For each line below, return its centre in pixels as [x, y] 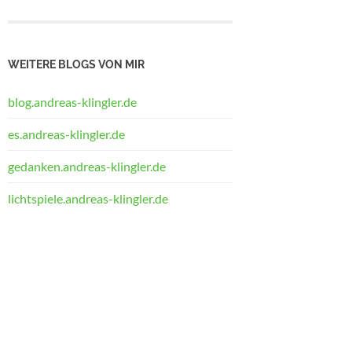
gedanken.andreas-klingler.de [87, 166]
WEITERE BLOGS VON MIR [76, 64]
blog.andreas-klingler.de [72, 101]
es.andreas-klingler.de [66, 134]
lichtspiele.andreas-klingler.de [88, 198]
